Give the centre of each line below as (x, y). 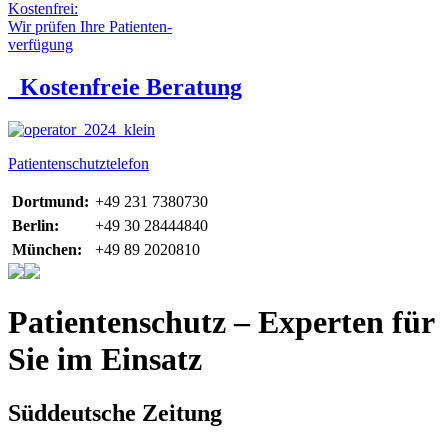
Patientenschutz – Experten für (221, 322)
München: (47, 249)
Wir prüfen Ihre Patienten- (90, 26)
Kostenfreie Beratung (131, 86)
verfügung (40, 44)
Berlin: (35, 225)
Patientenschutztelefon (78, 163)
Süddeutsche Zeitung (115, 412)
